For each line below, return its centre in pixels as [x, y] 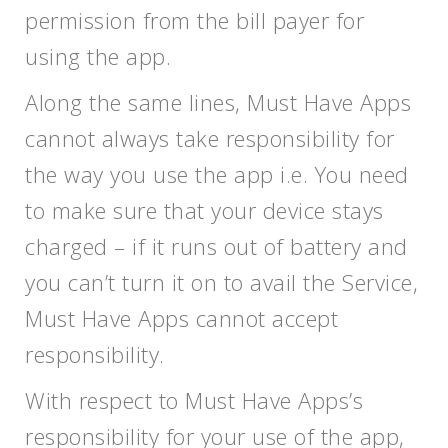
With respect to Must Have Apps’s [194, 400]
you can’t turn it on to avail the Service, [221, 282]
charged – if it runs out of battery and [216, 246]
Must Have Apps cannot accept [181, 318]
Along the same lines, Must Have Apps [218, 102]
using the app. [98, 56]
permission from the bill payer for [194, 20]
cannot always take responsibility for [210, 138]
